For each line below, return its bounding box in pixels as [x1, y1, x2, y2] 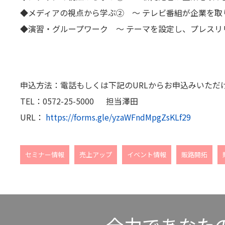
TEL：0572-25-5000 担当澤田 [20, 95, 138, 107]
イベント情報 [127, 150, 166, 160]
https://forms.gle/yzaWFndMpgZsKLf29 [44, 111, 191, 124]
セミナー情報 [25, 150, 64, 160]
